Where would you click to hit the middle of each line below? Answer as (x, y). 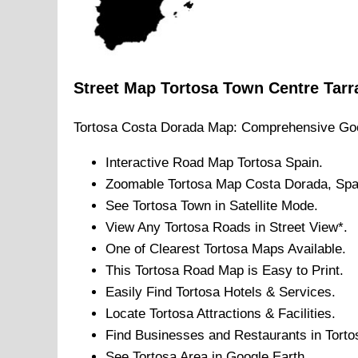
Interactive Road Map (171, 163)
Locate (127, 314)
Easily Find (141, 292)
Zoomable (137, 185)
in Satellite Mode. (265, 206)
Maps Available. (297, 249)
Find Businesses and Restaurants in (215, 336)
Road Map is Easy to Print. (261, 271)
